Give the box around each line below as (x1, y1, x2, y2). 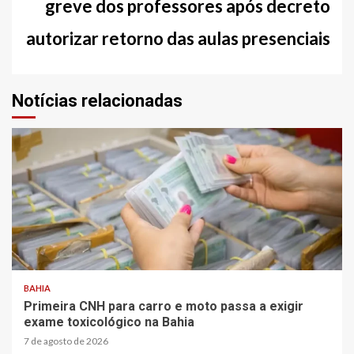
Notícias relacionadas (12, 90, 183, 111)
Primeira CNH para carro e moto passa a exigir (24, 298, 303, 314)
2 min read (24, 245, 71, 257)
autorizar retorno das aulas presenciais (26, 27, 330, 49)
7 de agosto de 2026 (24, 334, 108, 347)
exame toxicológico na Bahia (24, 314, 194, 330)
